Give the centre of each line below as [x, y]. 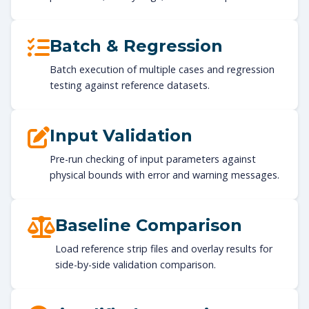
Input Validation [121, 135]
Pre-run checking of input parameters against [153, 159]
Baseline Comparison [149, 225]
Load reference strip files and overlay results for [164, 248]
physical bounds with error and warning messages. [165, 175]
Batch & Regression [136, 46]
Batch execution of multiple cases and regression [162, 69]
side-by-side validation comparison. [136, 264]
